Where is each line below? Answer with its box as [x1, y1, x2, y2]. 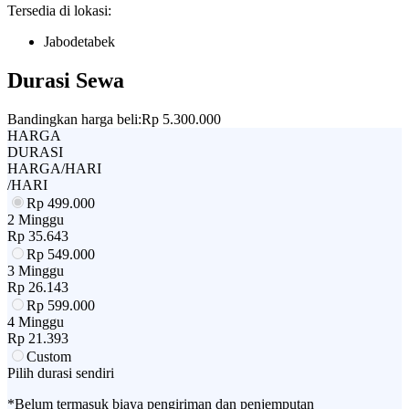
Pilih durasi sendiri [7, 364, 114, 381]
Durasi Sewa [7, 68, 124, 92]
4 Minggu [7, 313, 64, 330]
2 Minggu [7, 211, 64, 227]
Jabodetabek [44, 33, 115, 49]
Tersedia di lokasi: [7, 2, 111, 18]
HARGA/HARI [7, 160, 101, 176]
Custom [26, 348, 71, 364]
